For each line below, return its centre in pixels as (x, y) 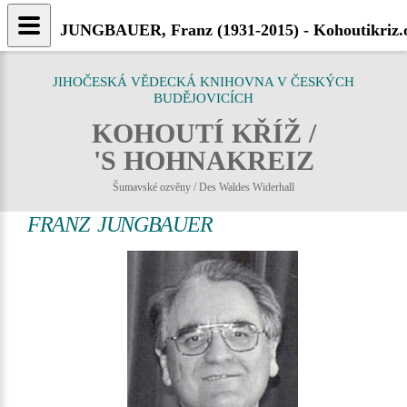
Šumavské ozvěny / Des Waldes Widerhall (203, 187)
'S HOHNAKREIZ (203, 160)
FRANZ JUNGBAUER (120, 224)
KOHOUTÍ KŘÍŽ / (203, 133)
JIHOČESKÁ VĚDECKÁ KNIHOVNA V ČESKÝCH (203, 82)
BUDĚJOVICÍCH (203, 98)
